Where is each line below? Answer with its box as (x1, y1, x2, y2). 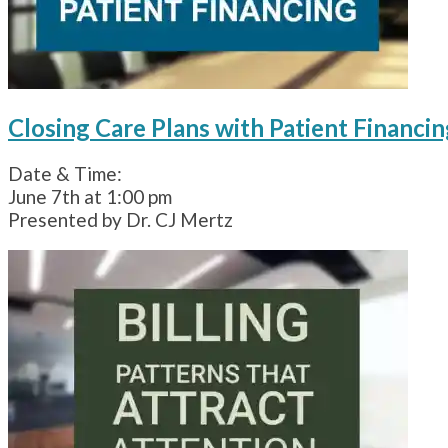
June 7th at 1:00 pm (8, 184, 172, 208)
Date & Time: (8, 161, 122, 185)
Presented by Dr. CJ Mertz (8, 207, 233, 231)
